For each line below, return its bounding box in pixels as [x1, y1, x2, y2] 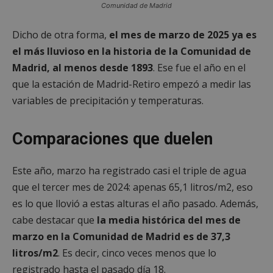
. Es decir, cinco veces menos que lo [58, 246, 216, 260]
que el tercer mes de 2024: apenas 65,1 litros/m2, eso [12, 180, 253, 194]
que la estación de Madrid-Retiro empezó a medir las [12, 77, 251, 91]
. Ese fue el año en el [153, 60, 246, 74]
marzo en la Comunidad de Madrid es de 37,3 [12, 229, 230, 243]
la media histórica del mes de [97, 213, 241, 227]
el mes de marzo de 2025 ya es [109, 27, 257, 41]
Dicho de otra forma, [12, 27, 109, 41]
